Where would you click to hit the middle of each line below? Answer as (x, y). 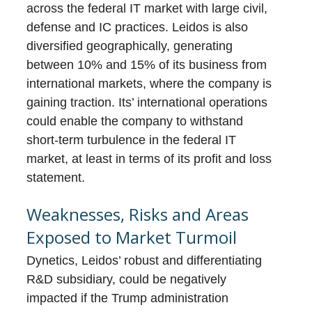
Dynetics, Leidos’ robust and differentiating (145, 261)
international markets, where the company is (149, 84)
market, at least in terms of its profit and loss (149, 159)
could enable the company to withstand (135, 122)
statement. (56, 178)
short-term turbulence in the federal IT (132, 140)
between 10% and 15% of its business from (147, 65)
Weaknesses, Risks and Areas (138, 214)
